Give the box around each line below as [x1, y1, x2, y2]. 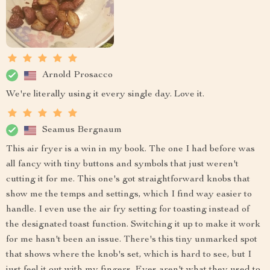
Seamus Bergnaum [42, 125, 122, 135]
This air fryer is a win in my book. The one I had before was [6, 145, 255, 154]
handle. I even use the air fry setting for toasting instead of [6, 205, 250, 215]
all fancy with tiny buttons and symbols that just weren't [6, 160, 239, 169]
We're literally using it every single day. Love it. [6, 90, 204, 99]
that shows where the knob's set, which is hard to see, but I [6, 250, 251, 260]
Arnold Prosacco [42, 70, 113, 80]
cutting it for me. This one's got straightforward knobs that [6, 175, 250, 184]
